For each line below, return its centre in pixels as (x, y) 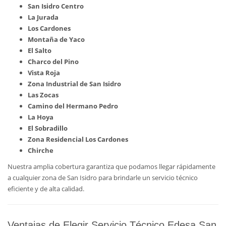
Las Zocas (43, 95)
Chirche (41, 150)
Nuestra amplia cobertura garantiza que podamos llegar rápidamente (111, 166)
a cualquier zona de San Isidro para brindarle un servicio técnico (103, 178)
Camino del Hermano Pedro (73, 106)
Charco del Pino (53, 62)
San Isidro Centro (56, 6)
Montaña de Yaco (56, 39)
